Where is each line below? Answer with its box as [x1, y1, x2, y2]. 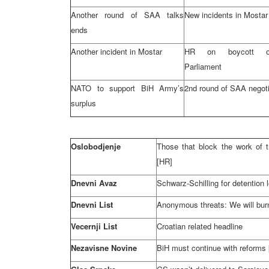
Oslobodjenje [71, 141, 121, 152]
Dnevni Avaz [71, 177, 117, 189]
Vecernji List [71, 220, 117, 232]
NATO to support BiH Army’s [71, 82, 184, 94]
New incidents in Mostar [184, 9, 268, 20]
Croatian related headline [157, 220, 243, 232]
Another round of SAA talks [71, 9, 184, 20]
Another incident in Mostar [71, 46, 162, 57]
